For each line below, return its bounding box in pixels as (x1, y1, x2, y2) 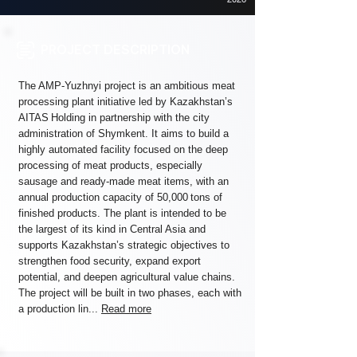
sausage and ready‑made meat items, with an (18, 175, 229, 187)
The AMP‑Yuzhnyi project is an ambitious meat (18, 80, 235, 92)
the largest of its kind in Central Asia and (18, 223, 206, 235)
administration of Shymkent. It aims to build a (18, 127, 229, 139)
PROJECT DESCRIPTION (41, 42, 190, 57)
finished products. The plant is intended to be (18, 207, 226, 219)
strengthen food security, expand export (18, 255, 201, 267)
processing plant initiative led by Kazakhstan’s (18, 96, 233, 108)
